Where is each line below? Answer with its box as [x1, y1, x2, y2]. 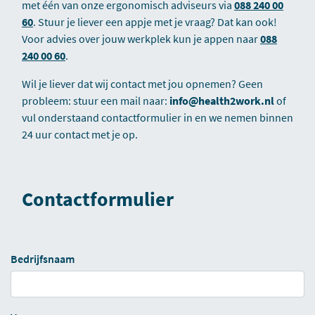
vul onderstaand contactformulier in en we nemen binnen [22, 110, 293, 124]
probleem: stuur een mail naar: [22, 94, 167, 108]
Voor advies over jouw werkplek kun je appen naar [22, 32, 260, 46]
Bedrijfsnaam [11, 252, 75, 266]
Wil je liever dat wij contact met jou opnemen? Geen [22, 77, 263, 91]
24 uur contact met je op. [22, 127, 138, 141]
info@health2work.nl [167, 94, 276, 108]
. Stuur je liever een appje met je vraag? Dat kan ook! [33, 15, 277, 29]
